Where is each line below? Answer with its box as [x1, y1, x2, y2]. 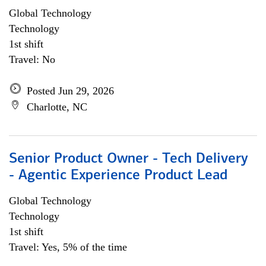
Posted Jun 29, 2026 [27, 85, 114, 97]
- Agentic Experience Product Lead [9, 169, 227, 183]
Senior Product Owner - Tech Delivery [9, 152, 248, 166]
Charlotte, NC [27, 101, 87, 113]
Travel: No [9, 53, 55, 65]
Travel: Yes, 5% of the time [9, 241, 127, 253]
